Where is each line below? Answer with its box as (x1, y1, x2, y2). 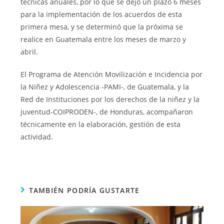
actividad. (20, 132, 53, 142)
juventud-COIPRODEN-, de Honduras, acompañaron (20, 107, 193, 117)
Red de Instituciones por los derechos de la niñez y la (20, 94, 200, 104)
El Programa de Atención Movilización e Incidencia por (20, 69, 203, 79)
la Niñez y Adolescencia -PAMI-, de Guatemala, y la (20, 82, 189, 92)
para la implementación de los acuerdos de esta (20, 9, 182, 19)
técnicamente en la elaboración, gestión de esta (20, 119, 181, 129)
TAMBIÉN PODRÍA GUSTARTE (28, 185, 140, 195)
